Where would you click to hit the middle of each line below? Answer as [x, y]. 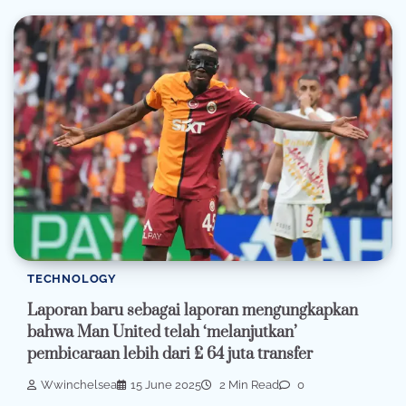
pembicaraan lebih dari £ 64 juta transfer [170, 354]
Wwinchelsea [79, 384]
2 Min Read [248, 384]
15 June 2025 [166, 384]
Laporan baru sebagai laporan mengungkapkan [193, 310]
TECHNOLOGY [72, 279]
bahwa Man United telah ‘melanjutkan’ [162, 332]
